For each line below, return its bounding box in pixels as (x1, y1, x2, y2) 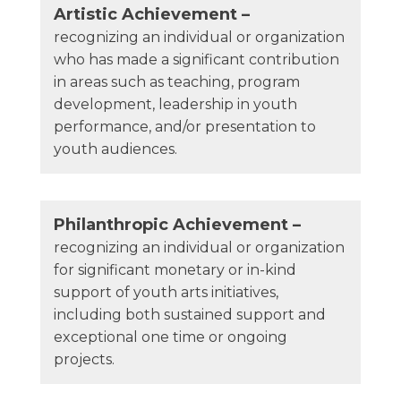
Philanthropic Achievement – (53, 215, 301, 235)
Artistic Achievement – (53, 4, 250, 25)
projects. (53, 351, 115, 369)
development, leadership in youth (53, 96, 297, 114)
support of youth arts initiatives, (53, 284, 278, 302)
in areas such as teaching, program (53, 73, 300, 91)
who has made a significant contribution (53, 51, 339, 69)
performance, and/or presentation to (53, 118, 316, 136)
